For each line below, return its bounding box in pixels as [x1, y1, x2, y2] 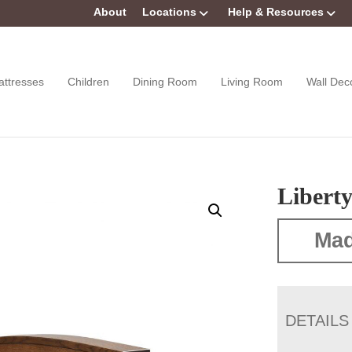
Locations [142, 5, 196, 18]
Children [68, 75, 110, 88]
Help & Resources [228, 5, 324, 18]
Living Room [221, 75, 284, 88]
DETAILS [285, 311, 350, 329]
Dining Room [133, 75, 198, 88]
